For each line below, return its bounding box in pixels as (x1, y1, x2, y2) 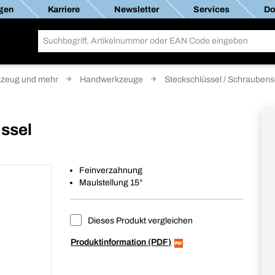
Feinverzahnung (79, 166, 143, 175)
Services (193, 4, 229, 14)
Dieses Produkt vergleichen (86, 216, 193, 225)
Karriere (47, 4, 79, 14)
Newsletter (114, 4, 158, 14)
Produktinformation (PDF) (71, 238, 172, 247)
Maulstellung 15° (79, 178, 144, 187)
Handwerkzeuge (80, 75, 143, 84)
